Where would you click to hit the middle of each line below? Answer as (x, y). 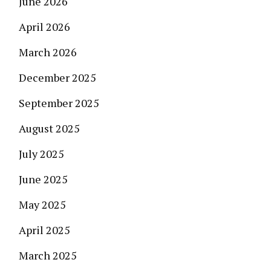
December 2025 (57, 77)
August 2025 (49, 128)
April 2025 (44, 230)
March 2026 (48, 52)
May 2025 (42, 204)
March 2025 (48, 255)
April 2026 (44, 27)
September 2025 (59, 103)
